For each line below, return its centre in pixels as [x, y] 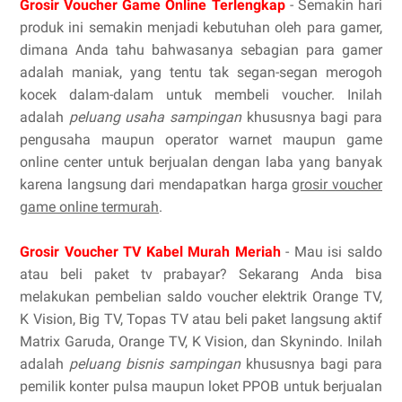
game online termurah [89, 206]
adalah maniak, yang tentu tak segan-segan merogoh [201, 72]
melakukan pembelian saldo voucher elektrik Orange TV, [201, 296]
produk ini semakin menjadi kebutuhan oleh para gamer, [201, 27]
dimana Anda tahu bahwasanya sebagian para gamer [201, 49]
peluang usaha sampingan [155, 117]
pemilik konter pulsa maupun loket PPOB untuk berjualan [201, 386]
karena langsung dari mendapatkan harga [156, 184]
